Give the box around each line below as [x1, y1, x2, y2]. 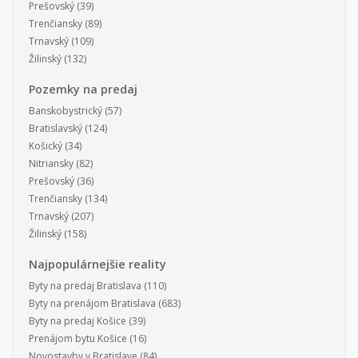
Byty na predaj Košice [29, 314, 126, 328]
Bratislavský [29, 121, 82, 136]
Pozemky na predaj [29, 82, 137, 97]
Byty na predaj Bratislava [29, 279, 141, 293]
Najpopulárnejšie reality [29, 257, 166, 272]
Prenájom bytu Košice [29, 332, 127, 346]
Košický [29, 139, 62, 153]
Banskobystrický [29, 104, 102, 118]
